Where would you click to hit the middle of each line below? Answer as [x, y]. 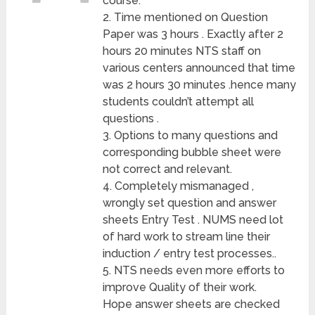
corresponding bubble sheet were [192, 153]
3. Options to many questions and [191, 136]
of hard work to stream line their [187, 237]
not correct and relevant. [168, 169]
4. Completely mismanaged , [179, 186]
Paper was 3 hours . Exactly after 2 [193, 34]
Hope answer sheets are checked [192, 304]
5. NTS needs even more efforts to [194, 271]
